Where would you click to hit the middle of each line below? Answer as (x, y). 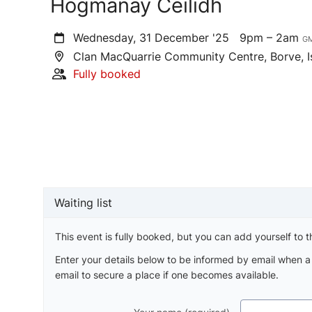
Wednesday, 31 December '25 (155, 37)
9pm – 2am (271, 37)
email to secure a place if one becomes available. (167, 275)
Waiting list (83, 203)
